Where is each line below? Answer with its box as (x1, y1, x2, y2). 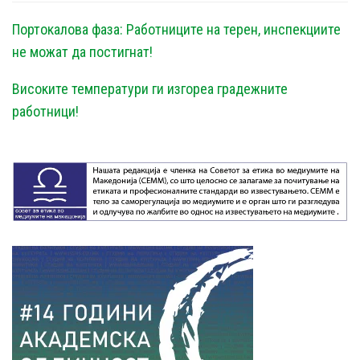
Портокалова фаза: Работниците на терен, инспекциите (12, 21, 341, 39)
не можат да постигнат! (12, 43, 153, 61)
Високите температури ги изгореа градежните (12, 80, 288, 98)
